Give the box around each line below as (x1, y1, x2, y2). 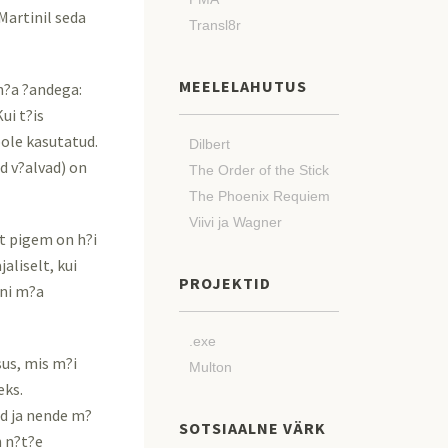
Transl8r (189, 17, 241, 33)
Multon (189, 359, 232, 375)
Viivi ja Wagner (189, 214, 282, 230)
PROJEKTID (179, 273, 271, 293)
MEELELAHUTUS (179, 76, 307, 96)
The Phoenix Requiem (189, 188, 330, 204)
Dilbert (189, 136, 230, 152)
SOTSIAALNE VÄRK (179, 418, 326, 438)
